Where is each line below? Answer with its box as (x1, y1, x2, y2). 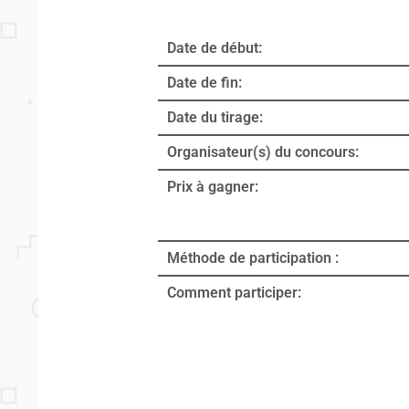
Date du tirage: (167, 109, 263, 127)
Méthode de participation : (167, 249, 339, 267)
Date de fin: (167, 74, 242, 92)
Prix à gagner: (167, 178, 258, 196)
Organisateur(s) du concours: (167, 143, 359, 162)
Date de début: (167, 39, 262, 58)
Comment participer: (167, 284, 301, 302)
